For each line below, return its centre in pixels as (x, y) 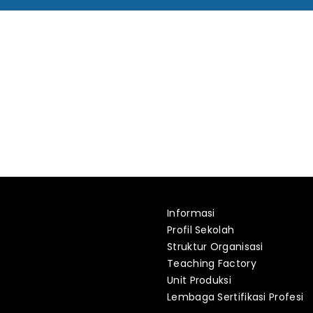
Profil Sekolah (201, 230)
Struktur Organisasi (215, 247)
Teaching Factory (212, 263)
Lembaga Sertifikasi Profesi (235, 297)
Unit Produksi (199, 280)
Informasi (191, 213)
